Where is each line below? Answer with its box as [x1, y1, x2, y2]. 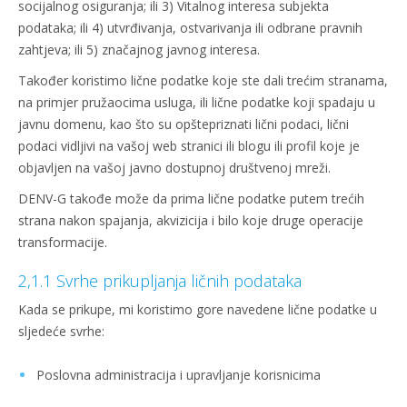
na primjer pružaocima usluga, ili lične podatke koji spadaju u [18, 94, 375, 111]
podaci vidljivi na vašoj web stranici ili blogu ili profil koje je [18, 137, 360, 154]
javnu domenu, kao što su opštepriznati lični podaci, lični [18, 115, 349, 133]
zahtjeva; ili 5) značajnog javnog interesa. [18, 41, 260, 58]
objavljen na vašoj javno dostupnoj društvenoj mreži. [18, 159, 331, 176]
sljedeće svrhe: [18, 323, 104, 340]
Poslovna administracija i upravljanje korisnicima [36, 366, 321, 383]
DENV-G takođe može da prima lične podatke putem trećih [18, 190, 364, 207]
